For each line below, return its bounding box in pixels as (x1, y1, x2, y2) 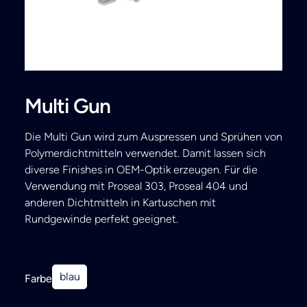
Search (39, 10, 64, 19)
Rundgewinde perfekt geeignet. (25, 212, 178, 225)
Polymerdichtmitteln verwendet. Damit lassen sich (25, 147, 266, 160)
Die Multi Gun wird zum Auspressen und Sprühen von (25, 130, 282, 143)
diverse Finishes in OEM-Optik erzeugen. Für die (25, 163, 258, 176)
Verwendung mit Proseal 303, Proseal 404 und (25, 180, 247, 193)
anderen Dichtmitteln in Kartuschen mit (25, 196, 216, 209)
